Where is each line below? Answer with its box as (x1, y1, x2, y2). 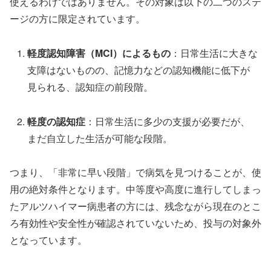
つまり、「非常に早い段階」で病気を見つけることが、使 (10, 165, 261, 180)
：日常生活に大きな (171, 45, 258, 60)
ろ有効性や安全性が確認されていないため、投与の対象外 (10, 216, 261, 230)
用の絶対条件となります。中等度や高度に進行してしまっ (10, 182, 261, 197)
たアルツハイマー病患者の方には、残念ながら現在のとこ (10, 199, 261, 214)
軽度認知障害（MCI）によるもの (27, 45, 171, 60)
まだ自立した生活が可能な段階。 (27, 131, 173, 145)
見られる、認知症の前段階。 (27, 79, 154, 94)
